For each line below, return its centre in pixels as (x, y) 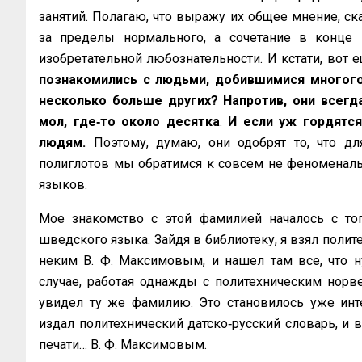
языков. (63, 185)
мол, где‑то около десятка (129, 122)
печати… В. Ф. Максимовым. (123, 345)
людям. (66, 143)
